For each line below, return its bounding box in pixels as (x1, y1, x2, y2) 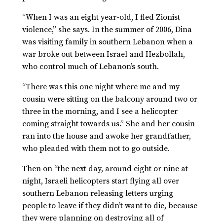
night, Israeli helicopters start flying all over (22, 176, 179, 186)
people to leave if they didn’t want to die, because (22, 201, 197, 211)
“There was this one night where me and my (22, 82, 180, 92)
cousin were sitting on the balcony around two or (22, 94, 197, 105)
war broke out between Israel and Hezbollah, (22, 49, 185, 60)
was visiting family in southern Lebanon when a (22, 37, 193, 47)
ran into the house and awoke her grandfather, (22, 131, 191, 142)
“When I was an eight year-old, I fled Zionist (22, 12, 180, 23)
